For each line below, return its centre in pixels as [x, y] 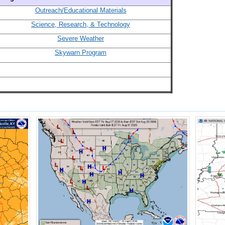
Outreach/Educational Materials [81, 10]
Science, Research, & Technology [81, 24]
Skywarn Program [81, 52]
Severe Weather [81, 38]
